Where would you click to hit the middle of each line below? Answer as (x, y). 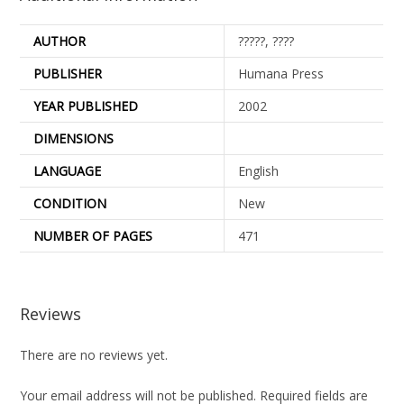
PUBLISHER (68, 73)
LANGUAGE (68, 170)
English (259, 170)
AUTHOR (60, 41)
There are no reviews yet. (94, 355)
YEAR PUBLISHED (86, 106)
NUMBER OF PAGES (93, 235)
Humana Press (281, 73)
